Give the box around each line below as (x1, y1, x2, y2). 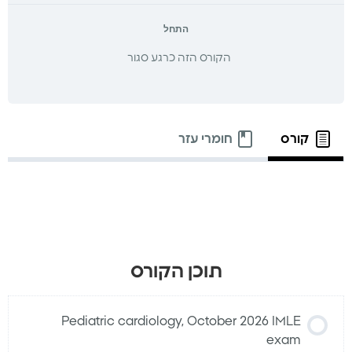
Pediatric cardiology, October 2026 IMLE (61, 315, 301, 328)
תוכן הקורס (130, 262, 222, 282)
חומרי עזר (178, 133, 233, 146)
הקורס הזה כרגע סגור (126, 53, 231, 64)
